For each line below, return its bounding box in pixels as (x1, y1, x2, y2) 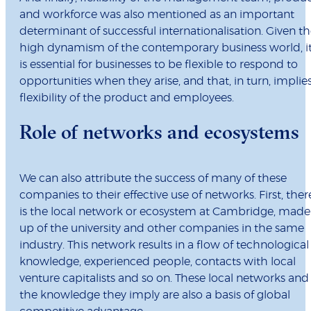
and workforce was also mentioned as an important (19, 9, 294, 21)
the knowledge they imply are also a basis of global (19, 289, 290, 301)
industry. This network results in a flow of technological (19, 239, 309, 251)
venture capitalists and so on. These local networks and (19, 273, 309, 285)
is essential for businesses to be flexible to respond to (19, 59, 298, 71)
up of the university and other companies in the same (19, 223, 304, 235)
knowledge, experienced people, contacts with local (19, 256, 296, 268)
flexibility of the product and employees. (19, 92, 234, 104)
